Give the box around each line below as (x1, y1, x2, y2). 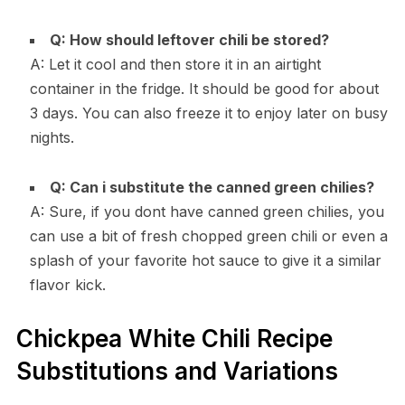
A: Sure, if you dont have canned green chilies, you (29, 202, 384, 221)
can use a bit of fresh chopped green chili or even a (29, 226, 388, 245)
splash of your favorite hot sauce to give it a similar (29, 250, 381, 269)
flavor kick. (29, 275, 106, 294)
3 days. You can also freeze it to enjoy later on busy (29, 103, 388, 122)
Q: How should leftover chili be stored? (49, 30, 329, 49)
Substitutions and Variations (15, 356, 338, 385)
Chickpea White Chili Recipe (15, 324, 333, 353)
